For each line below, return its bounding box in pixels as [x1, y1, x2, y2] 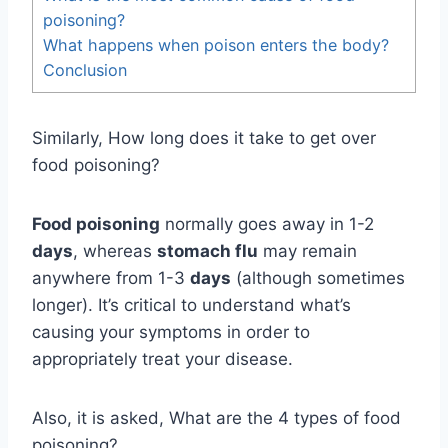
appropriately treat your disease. [32, 349, 293, 370]
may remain [258, 241, 357, 262]
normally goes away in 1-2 [160, 214, 374, 235]
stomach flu [157, 241, 258, 262]
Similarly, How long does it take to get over [32, 128, 376, 149]
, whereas [73, 241, 157, 262]
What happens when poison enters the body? [43, 34, 389, 55]
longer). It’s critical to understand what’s [32, 295, 351, 316]
